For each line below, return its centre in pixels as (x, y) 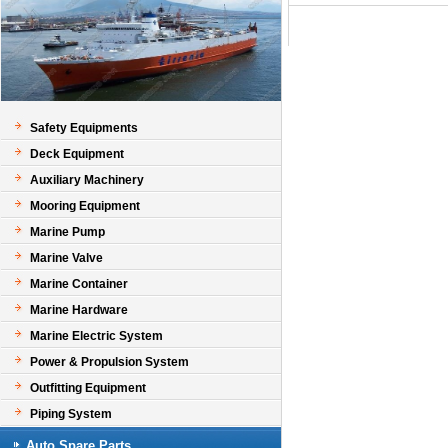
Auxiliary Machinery (87, 180)
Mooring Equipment (85, 206)
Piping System (71, 414)
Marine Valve (66, 258)
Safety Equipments (84, 128)
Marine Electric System (96, 336)
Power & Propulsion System (109, 362)
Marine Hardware (79, 310)
